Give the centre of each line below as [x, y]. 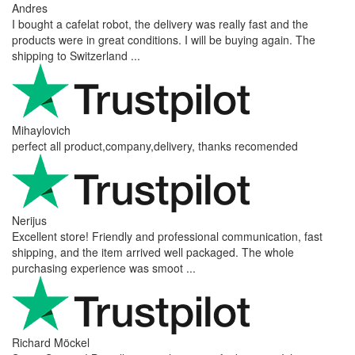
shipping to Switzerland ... [76, 55]
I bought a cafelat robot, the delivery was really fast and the [160, 23]
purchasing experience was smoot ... [104, 267]
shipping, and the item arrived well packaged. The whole [153, 252]
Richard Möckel [51, 342]
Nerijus [29, 220]
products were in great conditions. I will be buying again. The [164, 39]
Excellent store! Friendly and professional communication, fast [167, 236]
